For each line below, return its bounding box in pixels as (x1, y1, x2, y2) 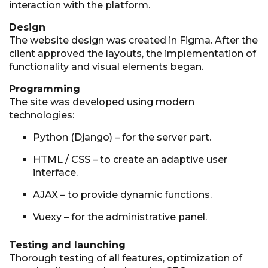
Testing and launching (9, 239, 126, 251)
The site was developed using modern (9, 96, 194, 108)
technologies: (9, 109, 74, 121)
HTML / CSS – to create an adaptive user (33, 154, 227, 166)
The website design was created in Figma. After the (9, 35, 258, 47)
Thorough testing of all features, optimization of (9, 252, 242, 264)
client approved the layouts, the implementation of (9, 48, 256, 60)
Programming (9, 83, 80, 95)
